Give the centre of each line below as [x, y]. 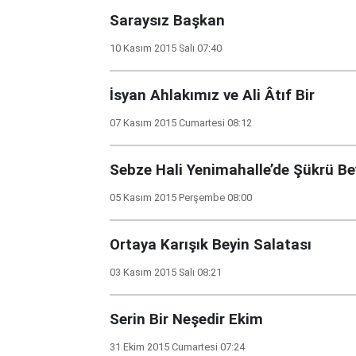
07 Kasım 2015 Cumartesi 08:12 [181, 123]
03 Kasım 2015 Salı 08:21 [166, 272]
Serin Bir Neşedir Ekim [186, 319]
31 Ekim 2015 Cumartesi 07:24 [177, 347]
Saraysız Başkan [167, 21]
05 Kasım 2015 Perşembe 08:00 [181, 197]
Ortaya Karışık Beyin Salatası [211, 245]
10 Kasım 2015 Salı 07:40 [166, 48]
